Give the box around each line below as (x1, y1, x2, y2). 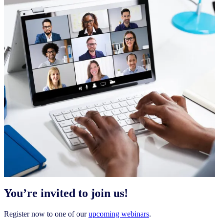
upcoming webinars (88, 209, 149, 218)
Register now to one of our (4, 209, 88, 218)
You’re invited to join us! (4, 186, 128, 199)
